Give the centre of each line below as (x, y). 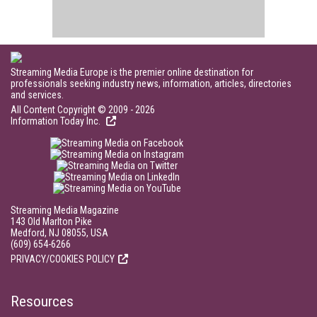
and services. (37, 95)
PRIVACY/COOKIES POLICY (63, 259)
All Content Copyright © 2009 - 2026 (83, 110)
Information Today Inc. (57, 121)
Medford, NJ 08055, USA (59, 233)
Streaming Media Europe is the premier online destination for (132, 72)
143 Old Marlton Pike (51, 221)
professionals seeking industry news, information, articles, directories (151, 83)
